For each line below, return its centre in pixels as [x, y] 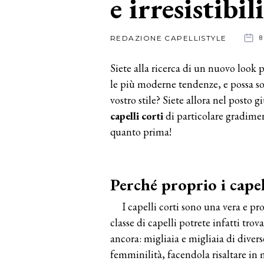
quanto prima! [141, 131]
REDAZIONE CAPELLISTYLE [169, 38]
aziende [43, 74]
